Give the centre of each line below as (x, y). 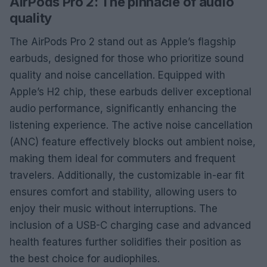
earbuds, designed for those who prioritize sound (127, 58)
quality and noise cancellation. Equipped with (117, 75)
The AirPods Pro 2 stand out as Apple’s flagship (123, 41)
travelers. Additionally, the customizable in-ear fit (127, 175)
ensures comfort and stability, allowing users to (123, 192)
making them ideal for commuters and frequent (122, 158)
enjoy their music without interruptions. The (114, 208)
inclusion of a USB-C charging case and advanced (130, 225)
